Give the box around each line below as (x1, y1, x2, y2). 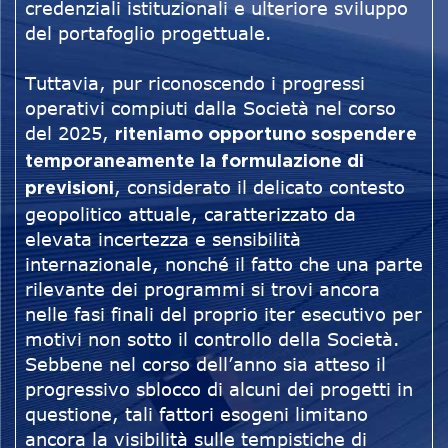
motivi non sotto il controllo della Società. (25, 328, 400, 351)
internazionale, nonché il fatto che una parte (25, 253, 423, 276)
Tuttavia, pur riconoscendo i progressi (25, 72, 365, 95)
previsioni (25, 180, 114, 199)
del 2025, (25, 122, 115, 145)
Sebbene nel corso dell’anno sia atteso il (25, 353, 386, 376)
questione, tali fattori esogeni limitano (25, 403, 368, 426)
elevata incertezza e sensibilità (25, 228, 301, 251)
